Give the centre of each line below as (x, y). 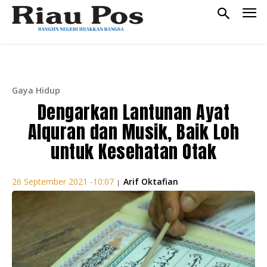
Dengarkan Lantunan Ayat (133, 112)
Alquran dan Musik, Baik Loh (133, 132)
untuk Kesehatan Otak (133, 151)
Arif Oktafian (151, 181)
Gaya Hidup (36, 90)
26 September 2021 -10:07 (63, 182)
